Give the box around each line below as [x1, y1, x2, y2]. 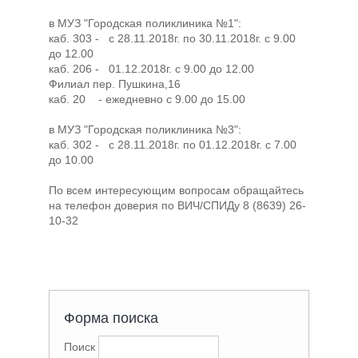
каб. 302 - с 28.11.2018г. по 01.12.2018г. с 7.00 [49, 138, 297, 152]
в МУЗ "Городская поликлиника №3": [49, 123, 242, 137]
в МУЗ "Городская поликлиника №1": [49, 17, 245, 30]
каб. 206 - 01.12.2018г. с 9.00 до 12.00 [49, 62, 255, 76]
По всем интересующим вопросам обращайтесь [49, 184, 304, 197]
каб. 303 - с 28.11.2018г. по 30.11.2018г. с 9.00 [49, 32, 296, 46]
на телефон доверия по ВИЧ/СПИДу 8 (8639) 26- [49, 199, 307, 213]
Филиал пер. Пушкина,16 [49, 78, 185, 91]
